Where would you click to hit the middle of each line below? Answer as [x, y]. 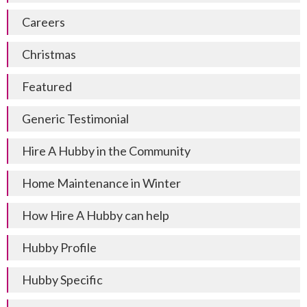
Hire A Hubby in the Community [106, 150]
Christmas [49, 54]
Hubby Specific [62, 279]
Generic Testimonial [75, 118]
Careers [44, 22]
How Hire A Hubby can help [96, 215]
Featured [47, 86]
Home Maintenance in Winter [101, 183]
